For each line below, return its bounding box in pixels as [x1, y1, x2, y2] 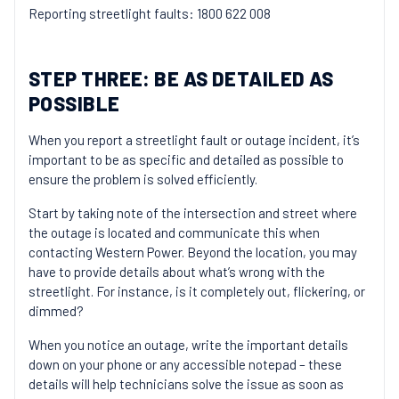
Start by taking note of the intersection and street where [28, 205, 357, 221]
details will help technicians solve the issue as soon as [28, 376, 344, 392]
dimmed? [28, 303, 84, 319]
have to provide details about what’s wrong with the [28, 264, 325, 280]
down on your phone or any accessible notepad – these [28, 356, 342, 372]
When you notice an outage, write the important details [28, 337, 348, 353]
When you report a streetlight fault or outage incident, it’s [28, 132, 360, 148]
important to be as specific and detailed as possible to [28, 151, 344, 167]
